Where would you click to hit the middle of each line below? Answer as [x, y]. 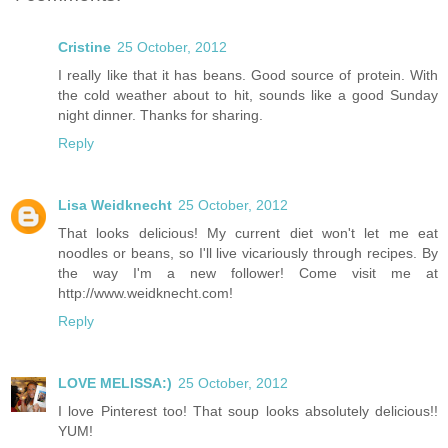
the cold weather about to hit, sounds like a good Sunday [248, 94]
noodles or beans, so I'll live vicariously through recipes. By [248, 252]
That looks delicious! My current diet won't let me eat [248, 232]
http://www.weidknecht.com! [145, 292]
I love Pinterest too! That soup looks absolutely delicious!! [248, 410]
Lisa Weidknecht [115, 204]
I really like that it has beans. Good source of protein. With [248, 74]
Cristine [84, 46]
